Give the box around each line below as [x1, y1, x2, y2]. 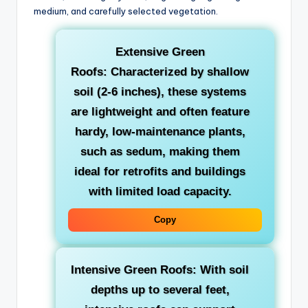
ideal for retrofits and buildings [74, 164, 245, 178]
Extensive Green [115, 45, 205, 58]
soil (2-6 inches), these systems [74, 85, 246, 98]
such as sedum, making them [80, 144, 240, 158]
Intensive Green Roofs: [71, 263, 197, 276]
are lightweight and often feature [70, 104, 250, 118]
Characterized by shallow [107, 65, 249, 78]
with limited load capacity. [88, 184, 232, 198]
